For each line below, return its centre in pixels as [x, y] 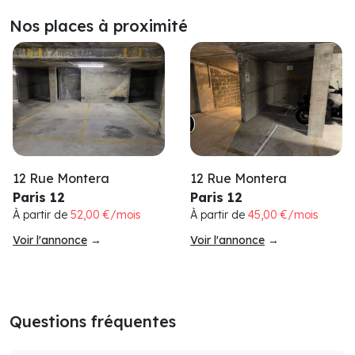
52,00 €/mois [106, 215]
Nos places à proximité [99, 26]
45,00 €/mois [283, 215]
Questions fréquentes [93, 322]
